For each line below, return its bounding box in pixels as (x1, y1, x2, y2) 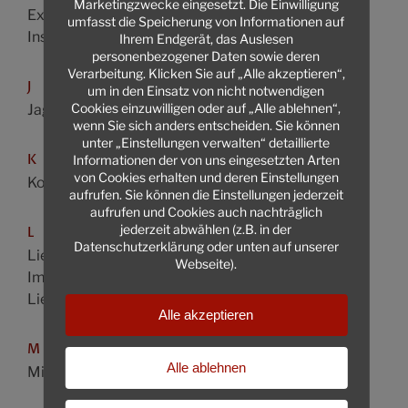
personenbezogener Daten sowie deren (92, 47, 321, 64)
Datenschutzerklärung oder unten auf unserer (73, 238, 339, 254)
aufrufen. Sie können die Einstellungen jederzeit (68, 186, 343, 202)
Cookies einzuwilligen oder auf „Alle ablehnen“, (71, 99, 342, 116)
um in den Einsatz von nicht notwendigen (87, 82, 325, 98)
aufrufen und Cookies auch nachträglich (89, 203, 322, 219)
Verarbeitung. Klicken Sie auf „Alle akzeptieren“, (66, 65, 345, 81)
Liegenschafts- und (27, 247, 158, 264)
